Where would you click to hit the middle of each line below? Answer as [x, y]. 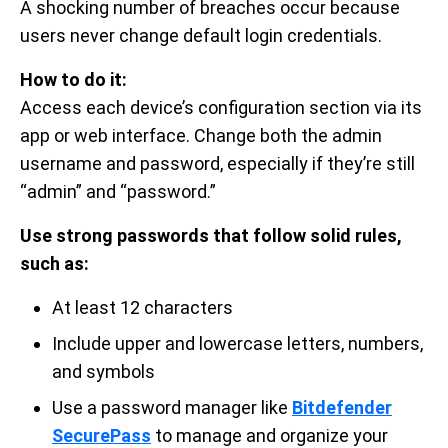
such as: [54, 263]
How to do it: [73, 79]
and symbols [103, 371]
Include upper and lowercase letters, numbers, [237, 343]
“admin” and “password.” [118, 191]
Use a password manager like [172, 407]
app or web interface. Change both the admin [201, 135]
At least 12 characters [142, 307]
